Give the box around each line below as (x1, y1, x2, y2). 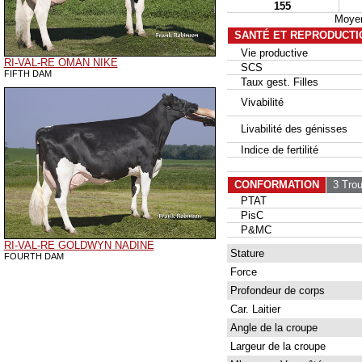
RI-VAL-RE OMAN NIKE (3, 57, 118, 69)
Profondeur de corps (226, 284, 325, 297)
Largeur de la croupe (226, 340, 326, 352)
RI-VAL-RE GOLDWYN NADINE (3, 239, 154, 251)
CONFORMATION (234, 179, 319, 191)
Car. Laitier (226, 303, 280, 315)
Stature (226, 247, 264, 259)
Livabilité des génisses (227, 123, 347, 135)
